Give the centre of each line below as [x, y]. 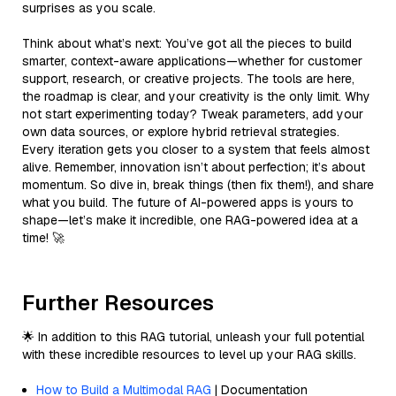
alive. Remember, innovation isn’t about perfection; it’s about [194, 167]
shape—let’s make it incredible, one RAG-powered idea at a [190, 220]
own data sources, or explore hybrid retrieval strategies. [181, 131]
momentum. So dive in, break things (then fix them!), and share [198, 184]
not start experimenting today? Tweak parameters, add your [193, 114]
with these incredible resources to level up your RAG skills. [189, 354]
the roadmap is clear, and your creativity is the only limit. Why [196, 96]
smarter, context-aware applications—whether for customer [192, 61]
